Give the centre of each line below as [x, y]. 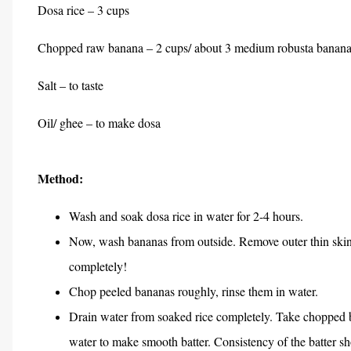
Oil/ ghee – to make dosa [99, 123]
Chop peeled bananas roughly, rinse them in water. [194, 291]
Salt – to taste [71, 85]
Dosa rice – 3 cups [83, 10]
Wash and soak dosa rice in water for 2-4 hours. [186, 216]
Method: [60, 178]
